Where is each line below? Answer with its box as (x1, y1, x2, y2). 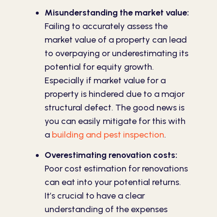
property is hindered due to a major (45, 88, 185, 99)
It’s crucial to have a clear (45, 190, 145, 201)
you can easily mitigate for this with (45, 115, 186, 126)
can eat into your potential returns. (45, 177, 181, 188)
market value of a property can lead (45, 34, 187, 45)
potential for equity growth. (45, 61, 154, 72)
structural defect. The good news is (45, 102, 185, 113)
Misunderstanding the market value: (45, 7, 189, 18)
